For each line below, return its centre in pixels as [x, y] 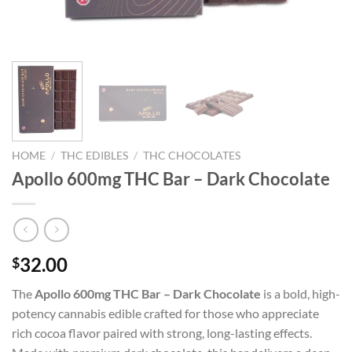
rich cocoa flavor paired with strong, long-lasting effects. [162, 332]
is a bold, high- [301, 293]
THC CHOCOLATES [192, 156]
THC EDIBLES [95, 156]
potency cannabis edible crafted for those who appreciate [165, 313]
